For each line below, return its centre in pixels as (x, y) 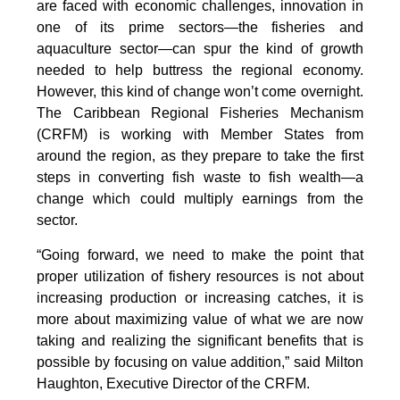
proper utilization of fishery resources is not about (200, 276)
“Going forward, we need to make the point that (200, 254)
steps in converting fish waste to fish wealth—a (200, 177)
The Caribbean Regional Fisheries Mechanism (200, 112)
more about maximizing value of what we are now (200, 319)
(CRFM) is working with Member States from (200, 134)
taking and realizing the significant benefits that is (200, 340)
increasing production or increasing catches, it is (200, 297)
